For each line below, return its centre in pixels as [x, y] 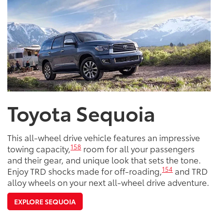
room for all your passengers [138, 149]
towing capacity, [39, 149]
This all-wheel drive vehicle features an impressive [104, 137]
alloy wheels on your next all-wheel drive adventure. [108, 182]
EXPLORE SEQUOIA [45, 202]
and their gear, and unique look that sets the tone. [104, 160]
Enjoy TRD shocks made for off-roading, [85, 171]
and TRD [190, 171]
